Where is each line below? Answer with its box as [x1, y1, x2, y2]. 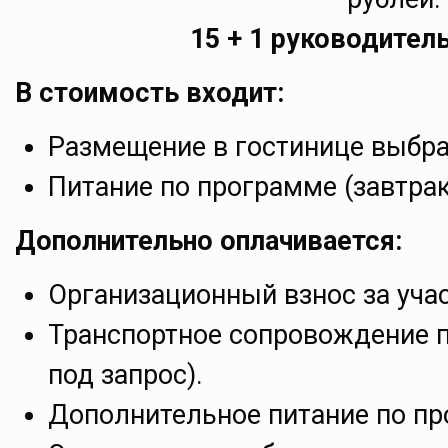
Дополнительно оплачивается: [15, 225, 402, 258]
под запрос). [48, 359, 203, 392]
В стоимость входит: [15, 77, 284, 110]
